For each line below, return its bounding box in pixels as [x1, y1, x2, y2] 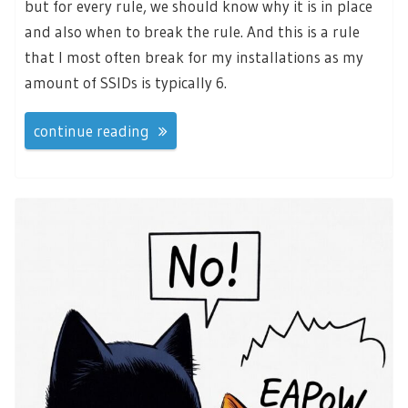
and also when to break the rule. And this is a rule [25, 21, 360, 41]
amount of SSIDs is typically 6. [25, 72, 227, 92]
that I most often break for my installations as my [25, 46, 363, 66]
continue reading [34, 121, 149, 141]
